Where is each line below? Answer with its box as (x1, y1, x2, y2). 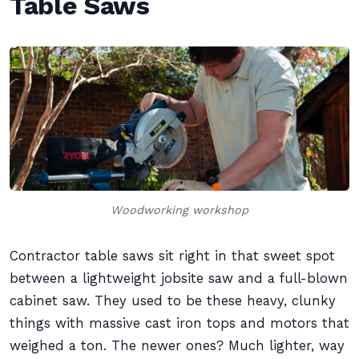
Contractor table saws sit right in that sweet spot (10, 248, 335, 264)
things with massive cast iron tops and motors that (10, 316, 349, 331)
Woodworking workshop (111, 204, 248, 216)
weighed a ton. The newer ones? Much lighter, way (10, 338, 345, 353)
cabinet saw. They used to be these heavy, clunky (10, 293, 336, 309)
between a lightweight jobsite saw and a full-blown (10, 271, 348, 286)
